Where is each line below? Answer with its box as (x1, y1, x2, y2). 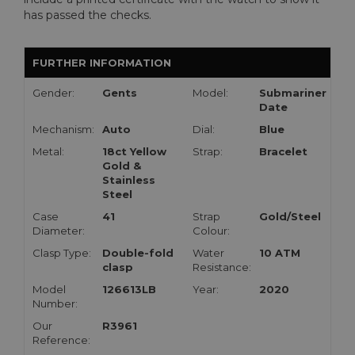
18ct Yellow (102, 144, 166, 158)
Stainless (102, 173, 155, 186)
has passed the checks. (24, 7, 151, 22)
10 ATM (259, 246, 300, 259)
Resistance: (193, 260, 251, 273)
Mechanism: (32, 122, 94, 136)
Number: (32, 296, 78, 310)
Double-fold (102, 246, 174, 259)
